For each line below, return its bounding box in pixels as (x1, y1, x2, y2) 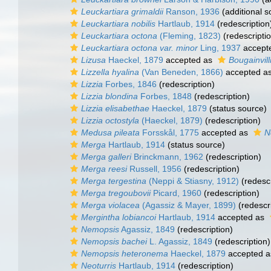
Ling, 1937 (198, 43, 241, 53)
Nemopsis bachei (81, 237, 147, 246)
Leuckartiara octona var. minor (81, 43, 198, 53)
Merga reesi (81, 164, 127, 174)
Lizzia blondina (81, 91, 138, 101)
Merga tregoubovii (81, 188, 151, 198)
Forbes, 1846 (103, 79, 157, 89)
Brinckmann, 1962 (131, 152, 203, 162)
